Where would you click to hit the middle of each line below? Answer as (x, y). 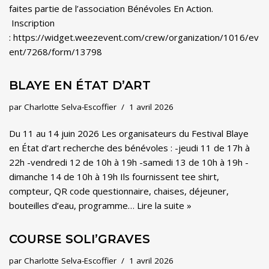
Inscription (32, 23)
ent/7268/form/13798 (56, 52)
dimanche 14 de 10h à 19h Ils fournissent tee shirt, (114, 177)
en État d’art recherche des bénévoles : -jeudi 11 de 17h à (129, 148)
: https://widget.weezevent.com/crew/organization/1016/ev (134, 37)
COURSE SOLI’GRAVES (80, 239)
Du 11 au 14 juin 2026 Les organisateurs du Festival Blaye (129, 133)
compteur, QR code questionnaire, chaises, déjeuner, (119, 191)
